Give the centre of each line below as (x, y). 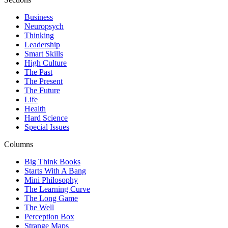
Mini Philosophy (51, 180)
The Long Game (51, 198)
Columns (19, 144)
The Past (38, 72)
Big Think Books (52, 161)
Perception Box (49, 216)
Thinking (39, 35)
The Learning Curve (57, 189)
